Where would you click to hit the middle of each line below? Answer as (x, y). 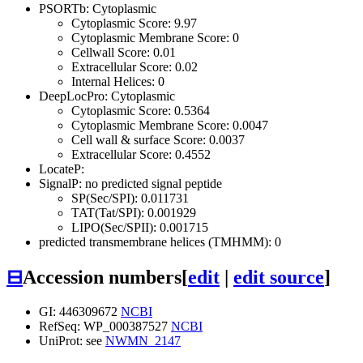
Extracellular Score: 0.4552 (141, 154)
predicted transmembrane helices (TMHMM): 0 (160, 241)
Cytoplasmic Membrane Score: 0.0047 (170, 125)
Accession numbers (102, 277)
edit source (279, 277)
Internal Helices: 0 (118, 81)
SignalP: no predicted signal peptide (130, 183)
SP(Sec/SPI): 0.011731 (130, 198)
